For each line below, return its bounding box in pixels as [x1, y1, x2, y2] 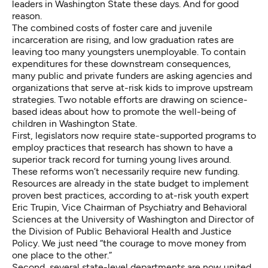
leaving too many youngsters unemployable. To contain [12, 46, 246, 58]
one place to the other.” [12, 249, 112, 261]
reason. [12, 10, 42, 22]
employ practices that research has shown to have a [12, 142, 233, 154]
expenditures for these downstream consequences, [12, 58, 231, 70]
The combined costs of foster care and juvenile [12, 22, 212, 34]
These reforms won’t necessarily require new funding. [12, 166, 239, 178]
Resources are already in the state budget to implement [12, 178, 249, 190]
